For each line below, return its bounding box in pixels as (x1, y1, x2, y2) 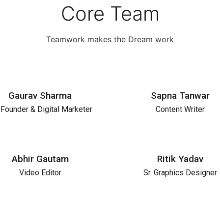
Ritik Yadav (157, 153, 203, 165)
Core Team (60, 1, 160, 26)
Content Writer (155, 104, 205, 114)
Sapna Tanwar (150, 89, 210, 101)
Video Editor (19, 167, 61, 177)
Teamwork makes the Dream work (46, 34, 174, 44)
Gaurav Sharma (8, 89, 72, 101)
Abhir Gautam (11, 153, 69, 165)
